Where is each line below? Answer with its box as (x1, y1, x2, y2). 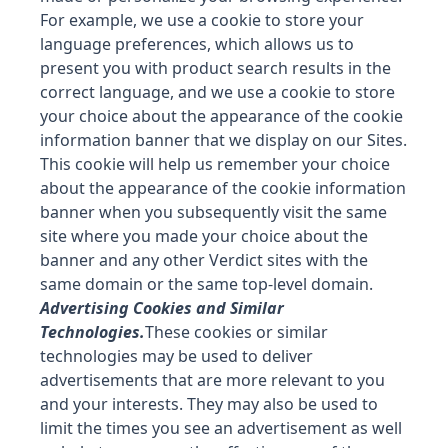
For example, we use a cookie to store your (40, 9, 364, 31)
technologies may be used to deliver (40, 345, 313, 367)
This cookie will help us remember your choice (40, 153, 390, 175)
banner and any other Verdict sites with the (40, 249, 368, 271)
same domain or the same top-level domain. (40, 273, 373, 295)
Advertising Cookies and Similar (40, 297, 284, 319)
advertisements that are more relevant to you (40, 369, 385, 391)
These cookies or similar (145, 321, 328, 343)
